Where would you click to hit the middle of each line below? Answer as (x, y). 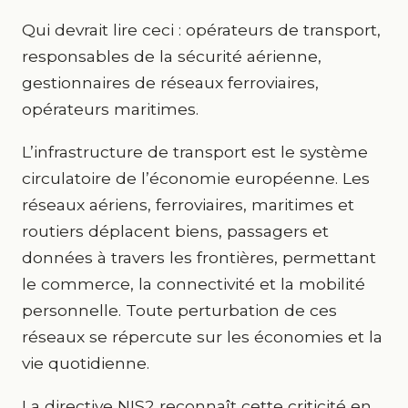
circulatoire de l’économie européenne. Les (196, 178)
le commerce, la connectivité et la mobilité (194, 284)
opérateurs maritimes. (110, 109)
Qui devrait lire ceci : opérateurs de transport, (201, 30)
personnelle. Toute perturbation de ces (179, 310)
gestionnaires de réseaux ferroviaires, (170, 82)
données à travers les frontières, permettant (199, 257)
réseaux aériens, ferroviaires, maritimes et (188, 204)
